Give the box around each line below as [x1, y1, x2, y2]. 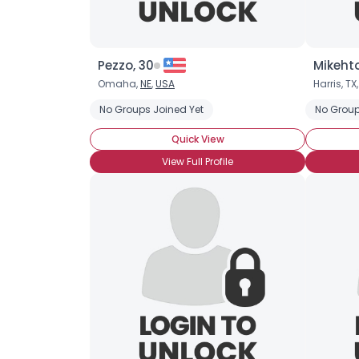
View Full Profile [162, 155, 233, 168]
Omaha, [98, 77, 140, 91]
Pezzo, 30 [98, 57, 154, 74]
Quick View [171, 132, 224, 146]
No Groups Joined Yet [99, 103, 204, 116]
